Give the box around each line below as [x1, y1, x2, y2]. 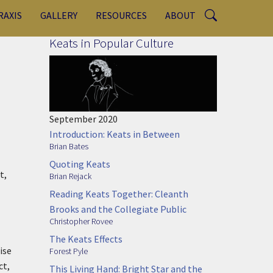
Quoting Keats [49, 157, 110, 170]
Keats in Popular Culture [49, 35, 174, 51]
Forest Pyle [49, 245, 88, 257]
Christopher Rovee [49, 215, 113, 227]
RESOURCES [96, 9, 147, 21]
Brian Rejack [49, 170, 91, 182]
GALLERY [40, 9, 77, 21]
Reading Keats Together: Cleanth [49, 187, 188, 200]
